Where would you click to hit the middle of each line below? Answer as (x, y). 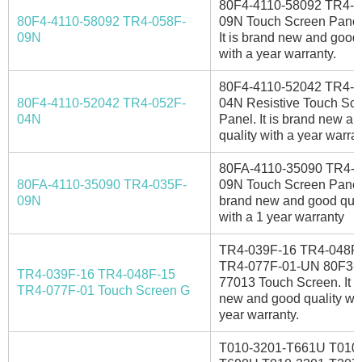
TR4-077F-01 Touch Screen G (103, 290)
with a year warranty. (278, 53)
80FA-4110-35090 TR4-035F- (102, 184)
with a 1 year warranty (282, 217)
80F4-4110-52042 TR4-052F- (101, 103)
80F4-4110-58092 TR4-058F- (101, 21)
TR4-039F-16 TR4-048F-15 (96, 274)
